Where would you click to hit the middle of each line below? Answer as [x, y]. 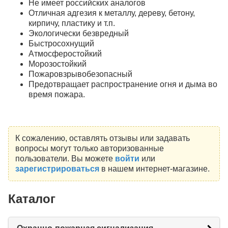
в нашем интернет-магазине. [154, 168]
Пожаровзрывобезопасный [80, 74]
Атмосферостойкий [65, 53]
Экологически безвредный [79, 33]
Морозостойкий [58, 64]
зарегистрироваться [57, 168]
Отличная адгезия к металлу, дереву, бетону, [112, 13]
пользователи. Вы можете [65, 158]
